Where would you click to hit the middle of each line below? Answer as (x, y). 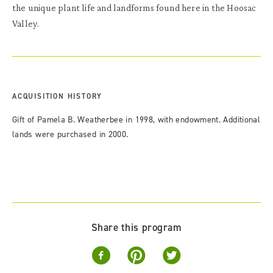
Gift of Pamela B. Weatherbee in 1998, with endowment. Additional (136, 120)
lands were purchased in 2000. (70, 134)
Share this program (136, 227)
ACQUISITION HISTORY (58, 96)
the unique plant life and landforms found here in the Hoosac (134, 8)
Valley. (26, 23)
